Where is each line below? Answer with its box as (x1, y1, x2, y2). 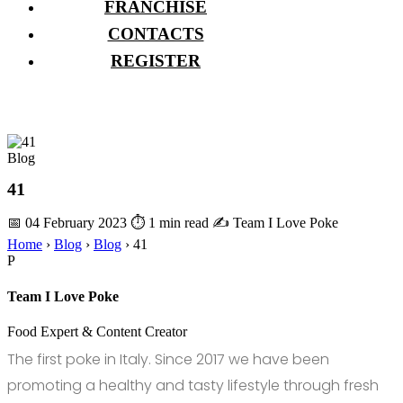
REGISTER (111, 50, 201, 70)
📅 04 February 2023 (7, 215, 127, 231)
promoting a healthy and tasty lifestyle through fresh (7, 374, 379, 396)
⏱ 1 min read (130, 215, 209, 231)
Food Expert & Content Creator (7, 323, 187, 339)
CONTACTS (107, 24, 204, 44)
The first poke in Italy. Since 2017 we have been (7, 348, 329, 370)
